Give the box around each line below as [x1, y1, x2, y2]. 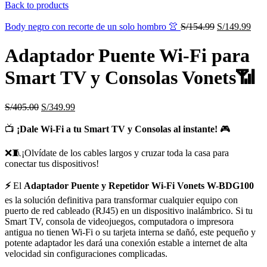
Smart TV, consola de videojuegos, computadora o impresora [5, 216, 234, 226]
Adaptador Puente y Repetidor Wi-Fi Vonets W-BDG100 [24, 180, 254, 191]
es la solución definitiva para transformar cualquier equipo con [5, 194, 238, 205]
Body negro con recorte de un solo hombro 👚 [5, 21, 181, 32]
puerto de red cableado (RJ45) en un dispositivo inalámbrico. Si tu [5, 205, 253, 216]
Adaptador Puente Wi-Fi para [5, 45, 250, 67]
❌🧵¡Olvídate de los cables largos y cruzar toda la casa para [5, 147, 229, 158]
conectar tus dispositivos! [5, 158, 99, 169]
